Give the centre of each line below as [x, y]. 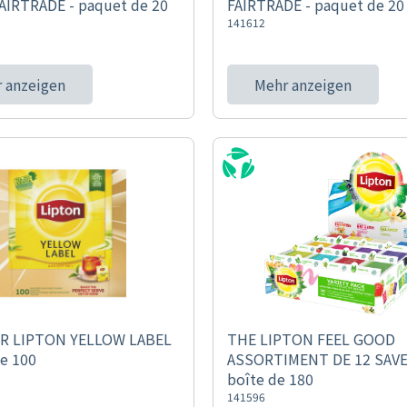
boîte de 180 [270, 379]
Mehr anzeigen [303, 84]
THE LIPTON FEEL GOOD [311, 339]
